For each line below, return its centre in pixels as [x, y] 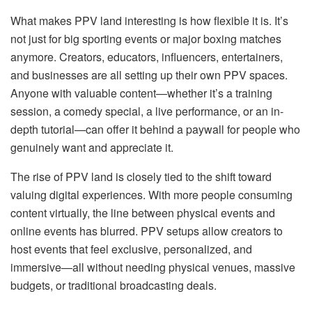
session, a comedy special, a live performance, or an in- [147, 111]
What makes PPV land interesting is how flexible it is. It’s [149, 21]
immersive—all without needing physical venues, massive [153, 267]
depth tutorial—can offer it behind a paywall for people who [155, 130]
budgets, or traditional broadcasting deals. [114, 286]
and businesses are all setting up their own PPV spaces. [149, 75]
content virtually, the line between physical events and [143, 213]
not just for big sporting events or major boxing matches [146, 39]
